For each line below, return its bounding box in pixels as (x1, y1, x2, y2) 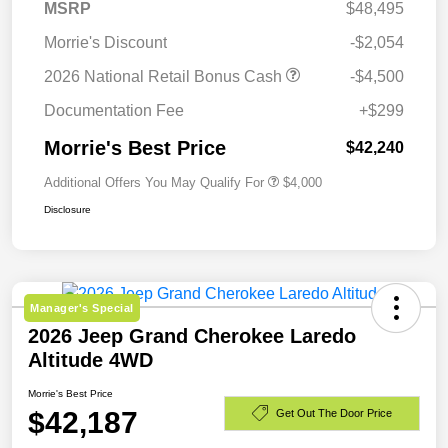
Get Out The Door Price (276, 406, 392, 419)
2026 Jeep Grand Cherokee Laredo (28, 325, 356, 348)
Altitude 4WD (28, 349, 153, 372)
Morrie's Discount (44, 34, 167, 52)
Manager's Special (30, 302, 134, 315)
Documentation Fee (44, 102, 184, 120)
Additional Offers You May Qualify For (44, 175, 264, 191)
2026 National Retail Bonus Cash (44, 68, 286, 86)
